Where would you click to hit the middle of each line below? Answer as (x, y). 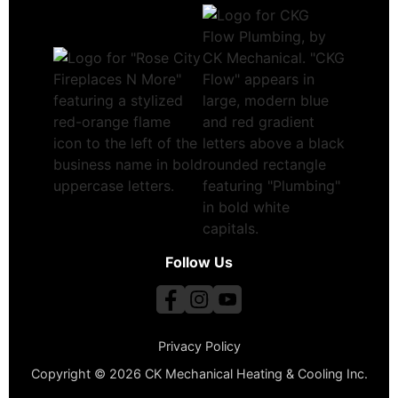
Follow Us (199, 262)
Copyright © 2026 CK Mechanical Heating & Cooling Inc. (199, 373)
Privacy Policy (199, 346)
